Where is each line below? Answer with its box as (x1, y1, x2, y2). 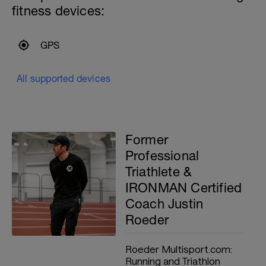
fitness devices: (12, 3, 105, 18)
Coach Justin (125, 196, 204, 211)
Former (125, 132, 169, 147)
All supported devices (17, 73, 111, 84)
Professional (125, 148, 199, 163)
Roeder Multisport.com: (125, 243, 232, 255)
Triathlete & (125, 164, 192, 179)
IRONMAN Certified (125, 180, 242, 195)
